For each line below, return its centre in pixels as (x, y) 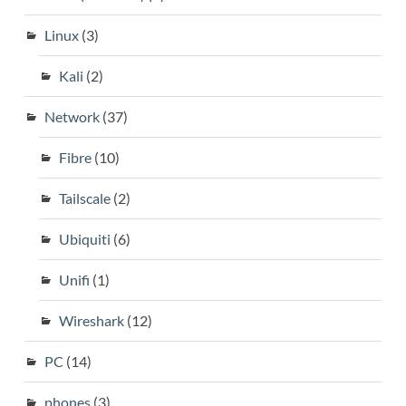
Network (72, 116)
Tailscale (84, 198)
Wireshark (91, 320)
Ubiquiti (84, 238)
